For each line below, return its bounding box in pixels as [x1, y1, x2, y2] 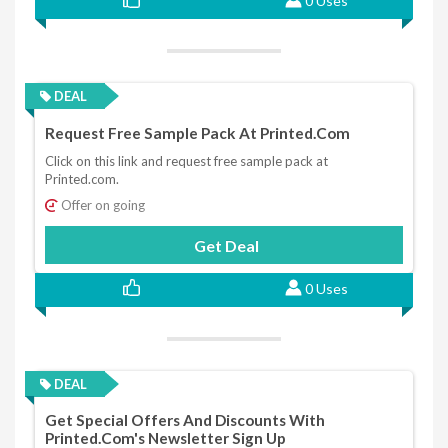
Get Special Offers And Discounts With [45, 411, 325, 430]
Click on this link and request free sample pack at [45, 152, 328, 169]
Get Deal [193, 235, 259, 255]
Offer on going [58, 196, 145, 213]
